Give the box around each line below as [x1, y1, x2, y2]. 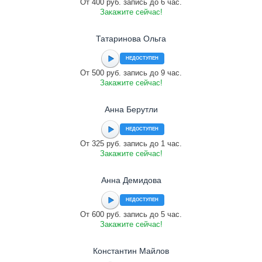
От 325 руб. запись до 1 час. [80, 139, 182, 148]
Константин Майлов [93, 246, 169, 256]
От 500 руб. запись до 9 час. [80, 68, 182, 77]
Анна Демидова [101, 175, 161, 185]
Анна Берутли [104, 105, 158, 114]
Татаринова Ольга [96, 34, 166, 43]
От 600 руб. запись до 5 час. [80, 210, 182, 219]
